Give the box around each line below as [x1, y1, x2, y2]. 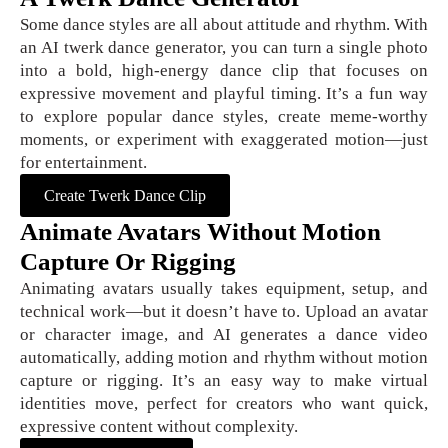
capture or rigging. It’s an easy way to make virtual [20, 371, 428, 391]
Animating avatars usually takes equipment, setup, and [20, 279, 428, 299]
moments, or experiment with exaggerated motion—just [20, 130, 428, 150]
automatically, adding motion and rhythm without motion [20, 348, 428, 368]
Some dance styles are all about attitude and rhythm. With [20, 15, 428, 35]
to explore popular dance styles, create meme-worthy [20, 107, 428, 127]
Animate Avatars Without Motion [20, 218, 381, 246]
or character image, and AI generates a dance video [20, 325, 428, 345]
